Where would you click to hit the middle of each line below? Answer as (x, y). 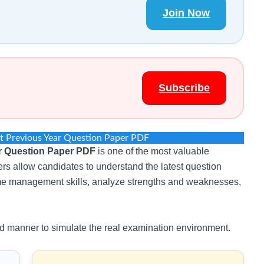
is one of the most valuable (152, 151)
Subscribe (184, 88)
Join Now (186, 13)
